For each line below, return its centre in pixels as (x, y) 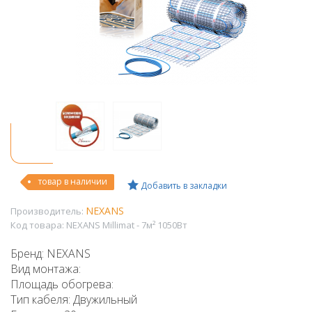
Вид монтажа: (46, 269)
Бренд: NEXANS (50, 253)
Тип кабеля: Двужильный (74, 299)
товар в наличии (73, 181)
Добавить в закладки (183, 186)
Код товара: (37, 225)
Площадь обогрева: (62, 284)
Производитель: (47, 211)
